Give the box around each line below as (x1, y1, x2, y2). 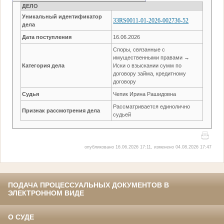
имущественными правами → (113, 54, 190, 60)
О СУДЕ (8, 213, 34, 221)
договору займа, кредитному (113, 70, 186, 76)
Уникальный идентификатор (22, 13, 102, 19)
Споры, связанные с (113, 46, 165, 52)
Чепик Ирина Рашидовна (113, 90, 176, 97)
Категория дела (22, 62, 65, 68)
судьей (113, 111, 131, 117)
